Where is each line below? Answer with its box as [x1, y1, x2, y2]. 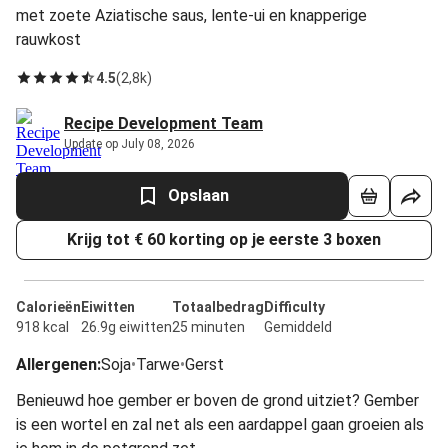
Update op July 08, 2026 [64, 137, 195, 151]
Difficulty [264, 299, 325, 315]
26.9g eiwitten [81, 319, 172, 335]
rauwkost [16, 30, 81, 49]
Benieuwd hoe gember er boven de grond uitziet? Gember [16, 391, 419, 410]
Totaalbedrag [172, 299, 264, 315]
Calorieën [16, 299, 81, 315]
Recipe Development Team [64, 114, 263, 133]
